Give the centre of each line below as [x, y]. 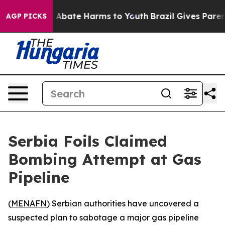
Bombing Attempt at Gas [105, 159]
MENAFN [29, 203]
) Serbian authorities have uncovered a [123, 203]
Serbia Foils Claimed [88, 141]
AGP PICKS [26, 16]
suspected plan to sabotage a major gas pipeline [103, 217]
